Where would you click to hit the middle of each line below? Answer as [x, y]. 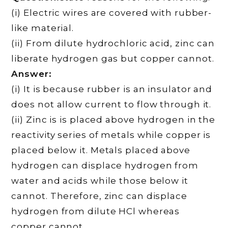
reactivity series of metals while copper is [111, 135]
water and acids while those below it [100, 181]
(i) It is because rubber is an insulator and [112, 89]
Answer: [32, 74]
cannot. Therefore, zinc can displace [99, 196]
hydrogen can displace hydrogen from [105, 166]
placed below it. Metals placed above [101, 150]
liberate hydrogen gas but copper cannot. [113, 59]
